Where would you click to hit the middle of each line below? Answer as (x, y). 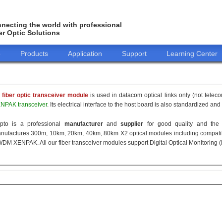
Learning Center (192, 54)
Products (34, 54)
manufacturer (83, 124)
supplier (132, 124)
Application (85, 54)
